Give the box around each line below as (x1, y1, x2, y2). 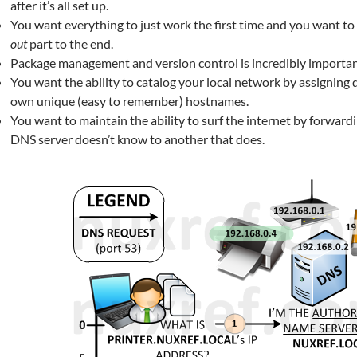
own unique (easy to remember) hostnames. (10, 93, 249, 109)
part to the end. (27, 36, 113, 52)
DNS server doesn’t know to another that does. (10, 131, 265, 147)
